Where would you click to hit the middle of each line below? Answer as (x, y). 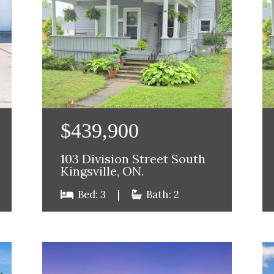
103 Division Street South (133, 159)
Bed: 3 (92, 194)
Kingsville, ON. (102, 171)
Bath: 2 (162, 194)
